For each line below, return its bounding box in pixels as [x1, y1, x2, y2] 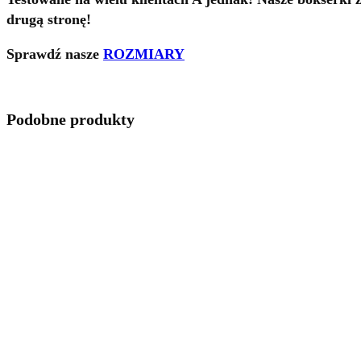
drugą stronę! [6, 11, 91, 28]
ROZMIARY [103, 46, 185, 63]
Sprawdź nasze [6, 46, 103, 63]
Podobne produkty [6, 110, 135, 128]
